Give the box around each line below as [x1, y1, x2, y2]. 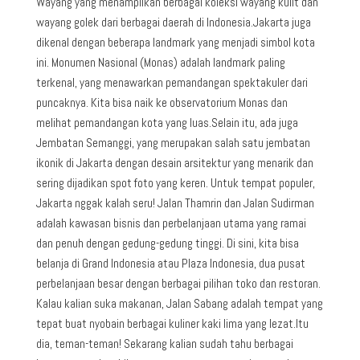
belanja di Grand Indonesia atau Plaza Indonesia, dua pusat [35, 255, 305, 271]
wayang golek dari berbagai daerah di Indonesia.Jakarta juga [35, 14, 311, 30]
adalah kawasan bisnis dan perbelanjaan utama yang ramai [35, 215, 306, 231]
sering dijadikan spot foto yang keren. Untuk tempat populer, [35, 174, 315, 190]
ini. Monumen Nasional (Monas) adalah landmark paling [35, 54, 285, 70]
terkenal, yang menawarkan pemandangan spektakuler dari [35, 74, 308, 90]
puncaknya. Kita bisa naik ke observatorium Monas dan [35, 94, 288, 110]
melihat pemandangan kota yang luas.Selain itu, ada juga [35, 114, 298, 130]
